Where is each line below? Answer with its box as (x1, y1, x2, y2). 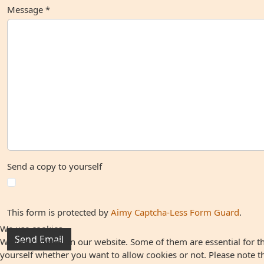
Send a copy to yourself (7, 160, 102, 172)
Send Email (15, 233, 64, 246)
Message (7, 4, 43, 15)
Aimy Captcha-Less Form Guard (111, 206, 239, 218)
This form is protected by (7, 206, 111, 218)
